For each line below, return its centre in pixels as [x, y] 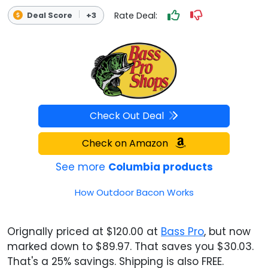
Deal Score [50, 15]
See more [82, 167]
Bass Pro [182, 231]
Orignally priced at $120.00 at [84, 231]
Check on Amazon [126, 143]
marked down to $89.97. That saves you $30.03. [130, 246]
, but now [227, 231]
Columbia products [160, 167]
